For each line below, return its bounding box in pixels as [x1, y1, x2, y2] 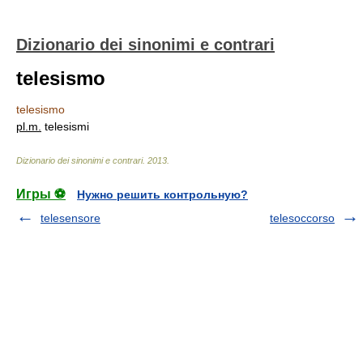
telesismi [41, 120, 89, 133]
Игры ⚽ [16, 187, 66, 201]
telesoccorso [270, 211, 335, 224]
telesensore [41, 211, 100, 224]
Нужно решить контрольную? [77, 188, 248, 201]
